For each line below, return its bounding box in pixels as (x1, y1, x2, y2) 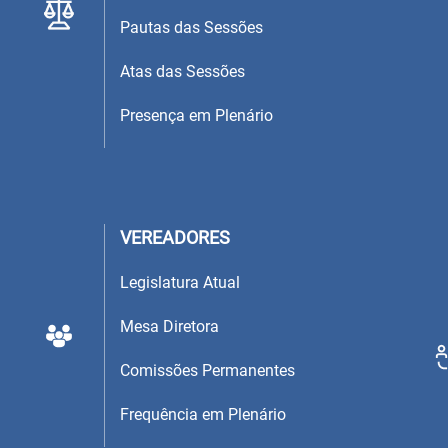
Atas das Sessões (120, 61, 245, 81)
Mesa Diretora (120, 317, 219, 337)
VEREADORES (120, 227, 230, 249)
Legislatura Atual (120, 273, 240, 293)
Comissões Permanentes (120, 361, 295, 381)
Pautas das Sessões (120, 17, 263, 37)
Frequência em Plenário (120, 405, 286, 425)
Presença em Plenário (120, 105, 273, 125)
